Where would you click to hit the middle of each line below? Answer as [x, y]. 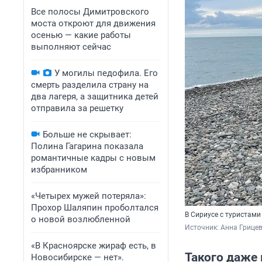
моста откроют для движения [93, 23]
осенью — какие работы [81, 35]
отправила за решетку [77, 108]
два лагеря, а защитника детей [95, 96]
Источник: [203, 228]
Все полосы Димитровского [90, 12]
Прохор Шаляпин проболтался [95, 208]
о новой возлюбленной [81, 219]
